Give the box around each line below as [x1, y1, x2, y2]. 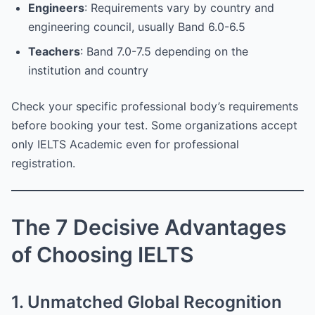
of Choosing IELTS [11, 241, 193, 267]
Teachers [28, 44, 80, 58]
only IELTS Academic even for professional [11, 136, 239, 151]
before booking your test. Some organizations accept [11, 117, 297, 132]
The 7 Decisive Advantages [11, 214, 286, 240]
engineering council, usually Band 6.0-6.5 [28, 19, 245, 34]
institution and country [28, 63, 148, 77]
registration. [11, 155, 75, 170]
